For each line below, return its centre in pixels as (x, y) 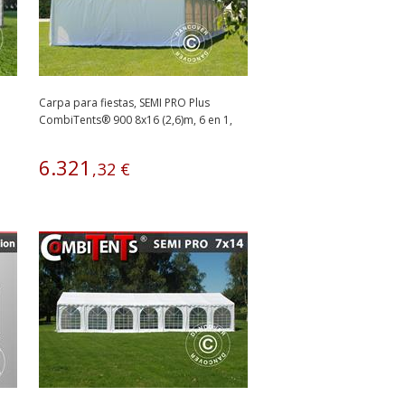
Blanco (57, 137)
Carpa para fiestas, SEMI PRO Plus (124, 103)
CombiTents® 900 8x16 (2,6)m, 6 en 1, (136, 120)
